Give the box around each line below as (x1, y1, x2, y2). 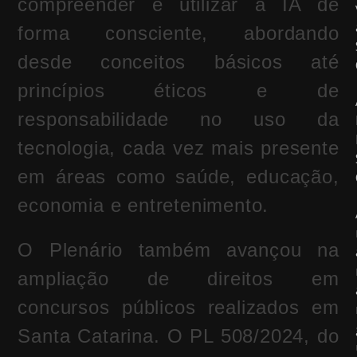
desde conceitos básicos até (18, 51, 339, 73)
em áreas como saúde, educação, (18, 166, 339, 188)
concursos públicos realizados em (18, 296, 339, 319)
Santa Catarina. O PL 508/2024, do (18, 325, 339, 347)
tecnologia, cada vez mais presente (18, 137, 339, 159)
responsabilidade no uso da (18, 108, 339, 131)
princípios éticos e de (18, 80, 339, 102)
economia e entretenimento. (18, 194, 269, 217)
